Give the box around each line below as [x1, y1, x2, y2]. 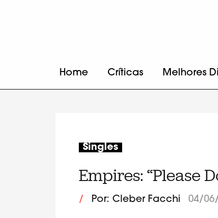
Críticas [108, 68, 143, 78]
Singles [83, 142, 118, 152]
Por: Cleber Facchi [91, 195, 181, 204]
